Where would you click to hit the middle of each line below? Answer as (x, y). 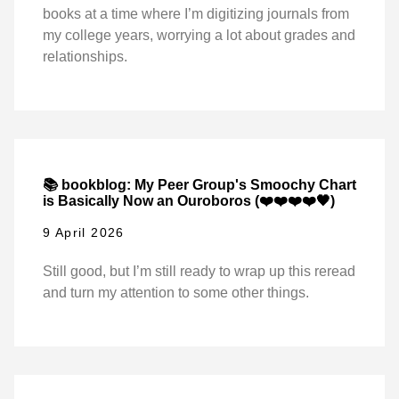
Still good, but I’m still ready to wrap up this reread (199, 272)
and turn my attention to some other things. (176, 293)
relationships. (85, 56)
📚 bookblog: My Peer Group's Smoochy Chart (199, 184)
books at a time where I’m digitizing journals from (196, 13)
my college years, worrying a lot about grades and (199, 35)
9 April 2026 (84, 233)
